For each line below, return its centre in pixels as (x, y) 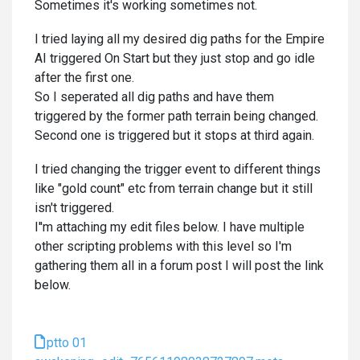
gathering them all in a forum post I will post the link (179, 266)
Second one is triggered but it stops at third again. (174, 135)
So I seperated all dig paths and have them (154, 97)
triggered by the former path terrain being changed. (176, 116)
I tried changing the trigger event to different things (178, 169)
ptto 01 (67, 343)
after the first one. (84, 78)
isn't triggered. (74, 208)
